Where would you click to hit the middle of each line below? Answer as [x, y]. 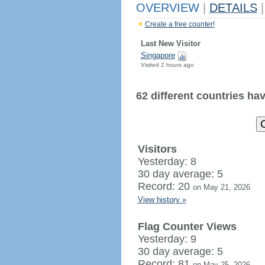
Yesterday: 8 [168, 161]
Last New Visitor [170, 43]
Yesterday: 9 [168, 239]
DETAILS [233, 8]
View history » [162, 200]
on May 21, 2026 [221, 187]
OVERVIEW [169, 8]
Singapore [158, 55]
